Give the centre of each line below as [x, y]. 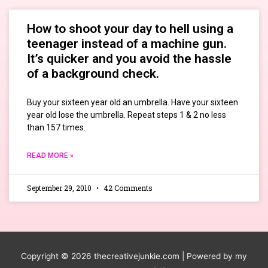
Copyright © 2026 [57, 256]
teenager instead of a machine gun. [127, 44]
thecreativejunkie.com [137, 256]
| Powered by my [213, 256]
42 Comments [127, 188]
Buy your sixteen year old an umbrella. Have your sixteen [133, 103]
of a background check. [93, 74]
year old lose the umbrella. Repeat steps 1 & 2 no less [127, 115]
